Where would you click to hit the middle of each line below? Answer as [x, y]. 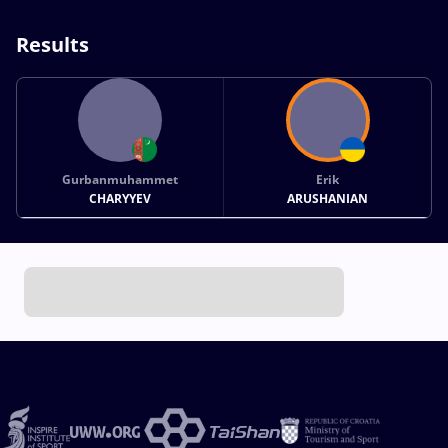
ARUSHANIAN [328, 198]
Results [52, 44]
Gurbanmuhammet [120, 179]
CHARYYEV [120, 198]
